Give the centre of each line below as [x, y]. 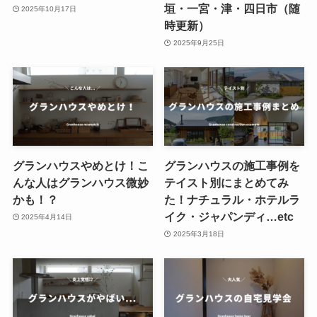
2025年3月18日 [198, 234]
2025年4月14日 [47, 217]
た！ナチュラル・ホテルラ [232, 200]
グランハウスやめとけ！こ [80, 166]
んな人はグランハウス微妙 [80, 183]
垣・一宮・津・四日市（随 [232, 9]
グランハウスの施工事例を [232, 166]
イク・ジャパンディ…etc [229, 217]
